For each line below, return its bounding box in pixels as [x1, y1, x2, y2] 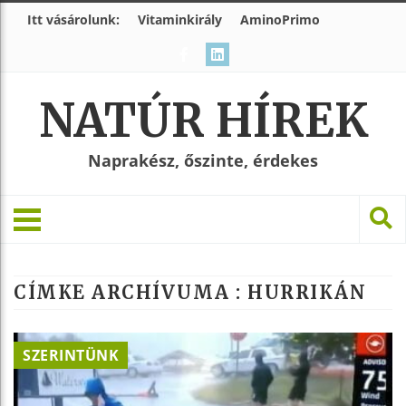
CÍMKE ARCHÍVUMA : [14, 281, 247, 304]
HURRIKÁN [247, 281, 366, 304]
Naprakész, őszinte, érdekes [88, 150, 318, 171]
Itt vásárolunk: [27, 11, 120, 28]
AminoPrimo [240, 11, 320, 28]
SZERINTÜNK [23, 345, 119, 365]
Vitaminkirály [138, 11, 222, 28]
